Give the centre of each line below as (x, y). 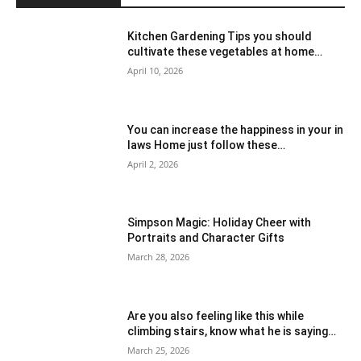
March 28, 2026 (159, 257)
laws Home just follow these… (207, 145)
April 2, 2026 (153, 164)
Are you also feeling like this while (216, 315)
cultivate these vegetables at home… (225, 51)
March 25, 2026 (159, 350)
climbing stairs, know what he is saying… (232, 331)
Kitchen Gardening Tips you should (220, 36)
